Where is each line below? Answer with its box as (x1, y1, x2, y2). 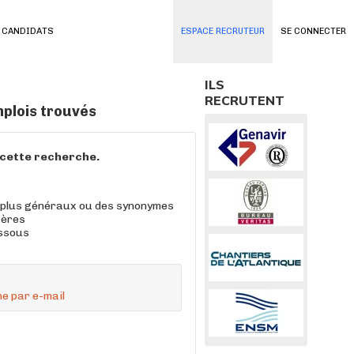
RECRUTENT (205, 92, 284, 108)
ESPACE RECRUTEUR (181, 26, 265, 36)
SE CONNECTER (281, 26, 346, 36)
